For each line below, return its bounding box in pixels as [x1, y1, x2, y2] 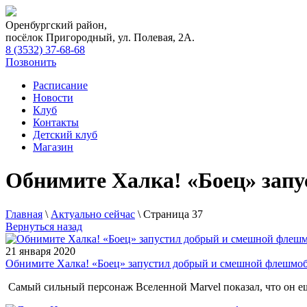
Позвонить [5, 56, 56, 68]
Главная [5, 208, 42, 220]
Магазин [33, 141, 73, 153]
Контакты [33, 116, 79, 128]
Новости [33, 92, 73, 103]
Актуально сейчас [51, 208, 135, 220]
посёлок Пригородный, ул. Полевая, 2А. [5, 32, 195, 43]
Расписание [33, 79, 88, 91]
